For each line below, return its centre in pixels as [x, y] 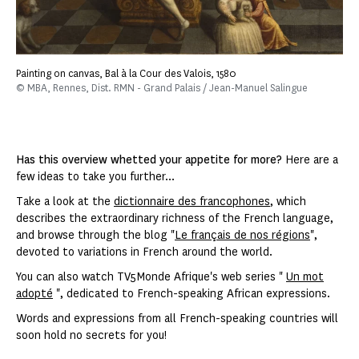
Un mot [305, 276]
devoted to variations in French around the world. [144, 252]
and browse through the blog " [95, 235]
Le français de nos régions [242, 235]
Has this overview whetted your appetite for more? [149, 159]
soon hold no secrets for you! [91, 335]
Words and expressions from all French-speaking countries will [177, 318]
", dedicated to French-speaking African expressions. [192, 293]
